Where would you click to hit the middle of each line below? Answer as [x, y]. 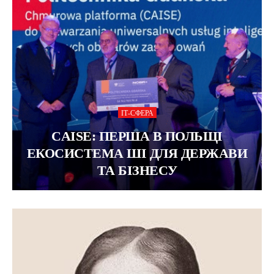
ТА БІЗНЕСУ [137, 171]
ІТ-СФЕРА [137, 113]
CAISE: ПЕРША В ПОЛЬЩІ [137, 136]
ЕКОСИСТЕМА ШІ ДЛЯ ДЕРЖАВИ [137, 154]
